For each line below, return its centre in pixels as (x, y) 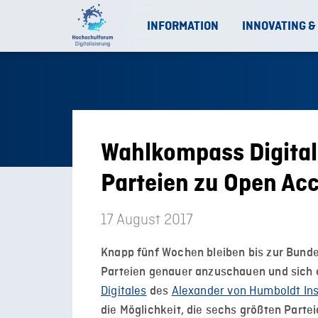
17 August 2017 (147, 220)
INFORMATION (183, 26)
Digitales (124, 291)
